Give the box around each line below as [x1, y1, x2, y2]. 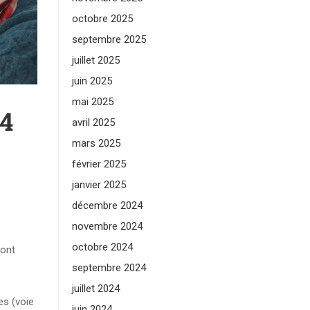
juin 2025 [71, 75, 112, 87]
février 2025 [71, 158, 126, 170]
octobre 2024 [71, 241, 133, 253]
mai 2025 [71, 95, 113, 108]
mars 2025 [71, 137, 120, 149]
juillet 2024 [71, 282, 120, 295]
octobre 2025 [71, 12, 133, 25]
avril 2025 [71, 116, 115, 129]
